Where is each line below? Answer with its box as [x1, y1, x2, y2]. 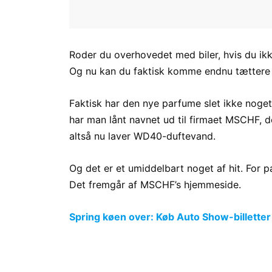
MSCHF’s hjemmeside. [140, 178, 241, 191]
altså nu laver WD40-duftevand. [69, 130, 219, 143]
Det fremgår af [69, 178, 140, 191]
